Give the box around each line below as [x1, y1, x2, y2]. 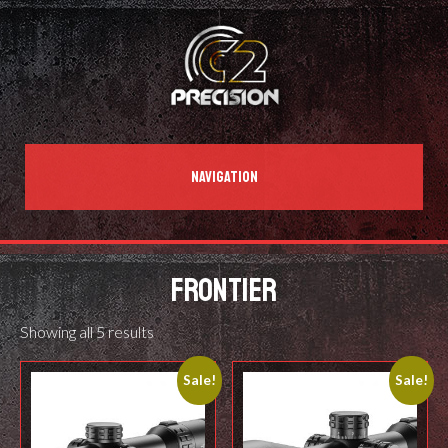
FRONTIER [171, 262, 277, 321]
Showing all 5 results [20, 322, 154, 342]
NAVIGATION [190, 162, 258, 192]
